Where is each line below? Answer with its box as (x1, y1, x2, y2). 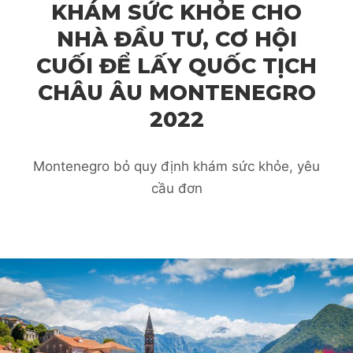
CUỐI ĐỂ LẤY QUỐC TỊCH (36, 53, 317, 80)
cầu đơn (150, 180, 203, 197)
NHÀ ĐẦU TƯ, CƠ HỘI (56, 26, 297, 53)
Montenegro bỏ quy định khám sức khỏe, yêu (33, 158, 320, 175)
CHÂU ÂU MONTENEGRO (37, 80, 316, 106)
